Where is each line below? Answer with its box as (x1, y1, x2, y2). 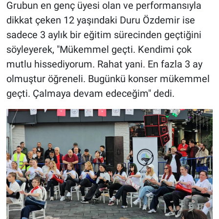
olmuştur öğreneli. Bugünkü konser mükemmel (6, 73, 210, 85)
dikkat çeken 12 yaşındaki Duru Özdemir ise (6, 14, 195, 26)
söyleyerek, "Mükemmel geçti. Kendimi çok (6, 44, 192, 56)
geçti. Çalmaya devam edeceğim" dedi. (6, 88, 175, 100)
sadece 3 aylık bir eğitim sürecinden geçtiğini (6, 29, 201, 41)
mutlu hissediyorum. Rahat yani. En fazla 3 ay (6, 58, 202, 70)
